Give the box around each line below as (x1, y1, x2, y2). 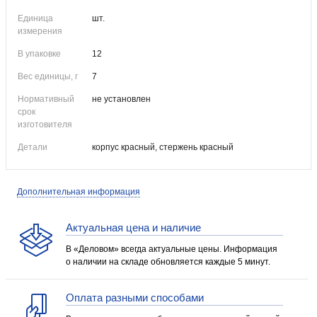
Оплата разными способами (66, 292, 204, 304)
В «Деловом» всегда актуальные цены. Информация (66, 244, 277, 254)
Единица (18, 13, 53, 23)
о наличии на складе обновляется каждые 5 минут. (66, 257, 270, 267)
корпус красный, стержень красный (92, 142, 234, 152)
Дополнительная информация (17, 187, 140, 197)
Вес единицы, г (18, 71, 78, 81)
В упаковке (18, 49, 61, 59)
